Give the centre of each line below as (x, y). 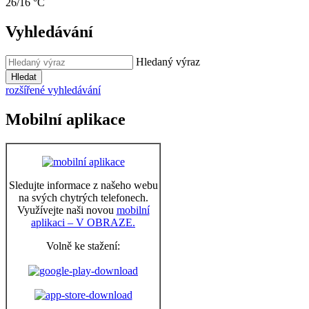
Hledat (24, 77)
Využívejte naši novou (67, 210)
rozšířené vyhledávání (53, 90)
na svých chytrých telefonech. (83, 198)
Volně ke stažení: (83, 246)
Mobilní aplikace (66, 119)
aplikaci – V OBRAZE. (83, 223)
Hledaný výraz (168, 62)
